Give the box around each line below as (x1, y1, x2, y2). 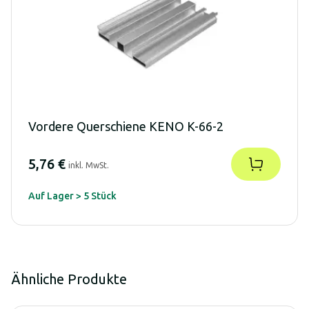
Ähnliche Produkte (11, 270, 127, 287)
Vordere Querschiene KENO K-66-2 (28, 119, 223, 133)
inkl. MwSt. (68, 160, 109, 170)
